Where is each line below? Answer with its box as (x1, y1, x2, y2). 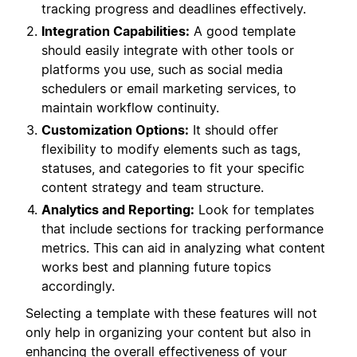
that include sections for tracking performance (41, 220, 324, 237)
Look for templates (194, 201, 314, 218)
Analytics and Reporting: (41, 201, 194, 218)
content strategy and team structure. (41, 178, 264, 195)
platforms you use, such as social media (41, 61, 283, 77)
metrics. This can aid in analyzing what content (41, 239, 325, 256)
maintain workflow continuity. (41, 99, 219, 116)
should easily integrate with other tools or (41, 41, 294, 58)
